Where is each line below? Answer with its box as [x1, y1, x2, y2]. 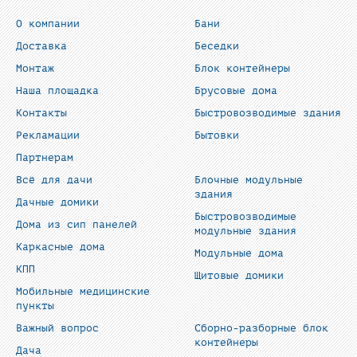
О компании [16, 18, 80, 29]
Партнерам [16, 151, 73, 163]
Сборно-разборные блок [194, 322, 328, 334]
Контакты [16, 107, 67, 119]
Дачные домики [16, 196, 99, 208]
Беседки [194, 40, 239, 52]
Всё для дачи [16, 174, 92, 186]
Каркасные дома [16, 241, 105, 253]
